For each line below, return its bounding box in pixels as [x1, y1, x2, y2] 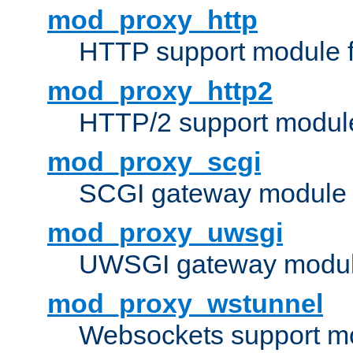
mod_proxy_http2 [47, 76, 273, 106]
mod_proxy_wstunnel [47, 288, 323, 319]
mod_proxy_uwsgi [47, 217, 283, 248]
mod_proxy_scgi [47, 147, 261, 177]
